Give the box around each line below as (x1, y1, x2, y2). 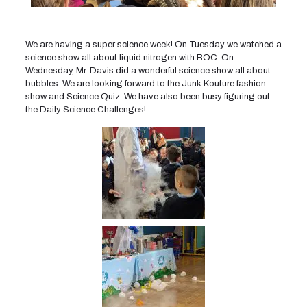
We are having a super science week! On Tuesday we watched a (25, 40, 282, 50)
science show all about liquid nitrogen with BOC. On (25, 53, 234, 63)
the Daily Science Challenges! (25, 105, 146, 115)
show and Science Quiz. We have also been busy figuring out (25, 92, 270, 102)
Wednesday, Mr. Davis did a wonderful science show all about (25, 66, 271, 76)
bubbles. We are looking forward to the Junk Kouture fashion (25, 79, 266, 89)
